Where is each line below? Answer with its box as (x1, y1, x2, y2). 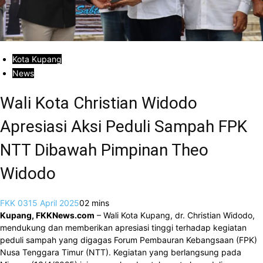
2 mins (85, 197, 109, 208)
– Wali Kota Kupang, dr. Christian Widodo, (95, 210, 255, 220)
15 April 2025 (28, 197, 79, 208)
